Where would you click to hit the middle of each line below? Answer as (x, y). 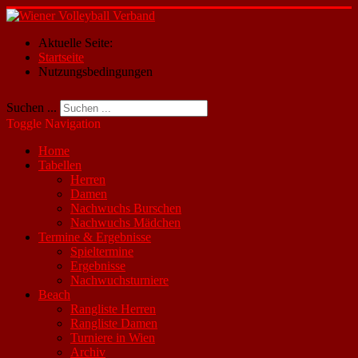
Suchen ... (32, 107)
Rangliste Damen (114, 323)
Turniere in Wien (113, 338)
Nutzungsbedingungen (95, 72)
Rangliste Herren (113, 309)
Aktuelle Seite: (79, 43)
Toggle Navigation (54, 123)
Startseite (61, 57)
